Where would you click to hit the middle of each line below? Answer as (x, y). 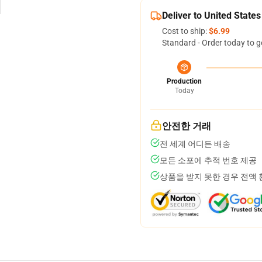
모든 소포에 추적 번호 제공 (208, 160)
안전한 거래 (187, 126)
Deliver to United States (211, 15)
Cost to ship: (185, 31)
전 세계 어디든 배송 (195, 144)
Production (184, 81)
